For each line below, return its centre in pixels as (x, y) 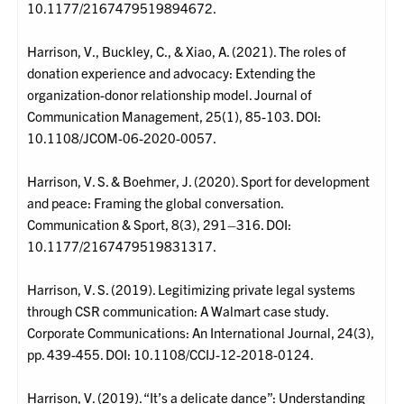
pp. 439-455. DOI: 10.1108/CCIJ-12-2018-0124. (171, 354)
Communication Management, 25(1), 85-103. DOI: (174, 116)
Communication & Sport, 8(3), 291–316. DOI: (160, 225)
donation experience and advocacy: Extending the (172, 73)
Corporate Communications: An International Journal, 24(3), (201, 333)
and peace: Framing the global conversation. (156, 203)
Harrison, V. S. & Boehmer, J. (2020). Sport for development (199, 181)
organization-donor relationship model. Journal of (170, 95)
